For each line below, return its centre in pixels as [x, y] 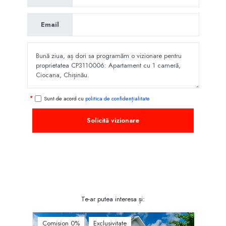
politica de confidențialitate [117, 99]
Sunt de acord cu [64, 99]
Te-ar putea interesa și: [113, 199]
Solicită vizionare [113, 120]
